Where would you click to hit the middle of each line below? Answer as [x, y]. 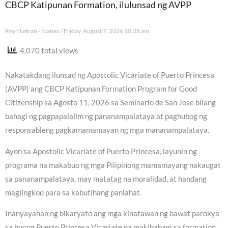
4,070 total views [48, 50]
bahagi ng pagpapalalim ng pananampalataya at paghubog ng [106, 117]
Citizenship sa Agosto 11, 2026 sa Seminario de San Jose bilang [110, 103]
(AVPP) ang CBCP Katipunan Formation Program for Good [101, 89]
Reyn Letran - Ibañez [33, 31]
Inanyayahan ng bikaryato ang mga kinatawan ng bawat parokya [112, 214]
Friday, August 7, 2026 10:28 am [106, 31]
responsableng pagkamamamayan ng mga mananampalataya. [107, 130]
